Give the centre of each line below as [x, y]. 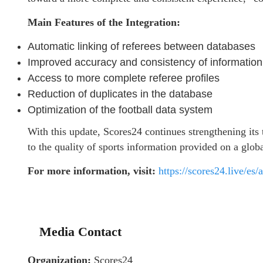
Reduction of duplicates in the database [120, 94]
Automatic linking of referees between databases [141, 46]
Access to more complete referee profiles [124, 78]
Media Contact [80, 231]
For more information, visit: [93, 171]
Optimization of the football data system [120, 109]
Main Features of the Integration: [104, 22]
